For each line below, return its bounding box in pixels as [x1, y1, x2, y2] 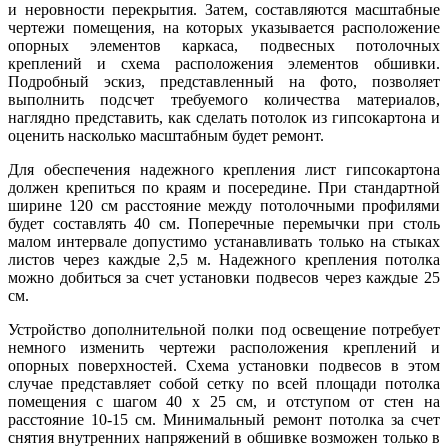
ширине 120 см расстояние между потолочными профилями [8, 197, 440, 215]
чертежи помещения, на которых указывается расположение [8, 19, 440, 37]
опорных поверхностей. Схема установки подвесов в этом [8, 357, 440, 375]
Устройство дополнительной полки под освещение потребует [8, 321, 440, 339]
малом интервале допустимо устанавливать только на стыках [8, 233, 440, 251]
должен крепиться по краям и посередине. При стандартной [8, 179, 440, 197]
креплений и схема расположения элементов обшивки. [8, 55, 440, 73]
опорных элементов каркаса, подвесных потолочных [8, 37, 440, 55]
